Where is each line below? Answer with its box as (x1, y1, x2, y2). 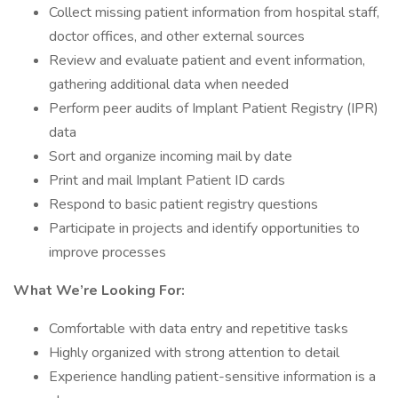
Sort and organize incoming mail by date (49, 147, 292, 166)
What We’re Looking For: (13, 281, 185, 300)
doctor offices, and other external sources (49, 27, 305, 46)
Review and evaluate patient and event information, (49, 51, 365, 70)
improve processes (49, 243, 166, 262)
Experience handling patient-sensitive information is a (49, 367, 376, 386)
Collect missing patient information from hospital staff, (49, 3, 379, 22)
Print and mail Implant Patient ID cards (49, 171, 285, 190)
